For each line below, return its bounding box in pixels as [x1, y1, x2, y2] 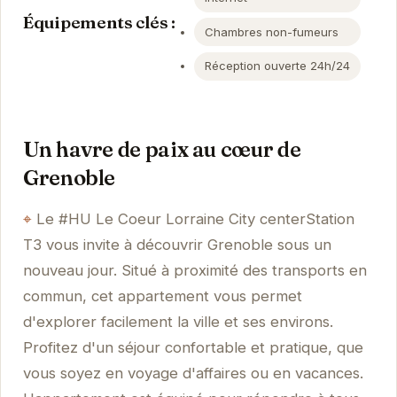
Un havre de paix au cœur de [22, 136, 301, 163]
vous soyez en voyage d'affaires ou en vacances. [22, 364, 363, 383]
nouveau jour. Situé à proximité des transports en [22, 261, 367, 280]
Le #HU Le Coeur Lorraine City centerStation [35, 210, 354, 229]
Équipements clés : [22, 11, 175, 33]
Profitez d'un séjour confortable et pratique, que [22, 339, 363, 357]
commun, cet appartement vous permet [22, 287, 302, 306]
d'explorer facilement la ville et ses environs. [22, 313, 333, 331]
